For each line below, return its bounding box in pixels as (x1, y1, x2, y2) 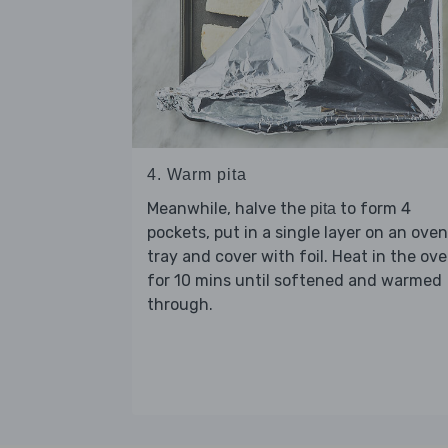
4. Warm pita (147, 165, 247, 183)
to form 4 (336, 198, 411, 218)
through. (147, 294, 213, 314)
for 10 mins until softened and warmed (147, 270, 442, 290)
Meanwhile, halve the (147, 198, 310, 218)
